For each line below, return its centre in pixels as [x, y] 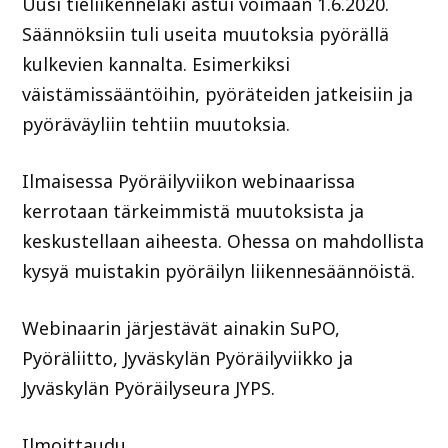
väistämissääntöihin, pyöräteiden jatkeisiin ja [218, 94]
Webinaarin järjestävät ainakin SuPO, [181, 327]
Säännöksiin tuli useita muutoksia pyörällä [206, 34]
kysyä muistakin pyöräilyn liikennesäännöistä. [219, 271]
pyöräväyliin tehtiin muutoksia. [156, 124]
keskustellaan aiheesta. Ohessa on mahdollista [223, 241]
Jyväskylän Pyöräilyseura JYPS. [149, 387]
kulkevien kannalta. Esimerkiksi [156, 64]
